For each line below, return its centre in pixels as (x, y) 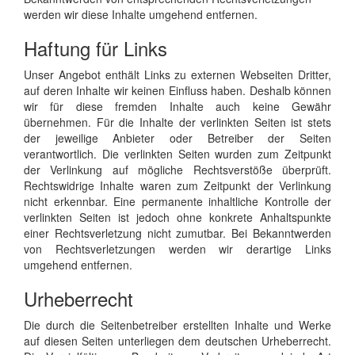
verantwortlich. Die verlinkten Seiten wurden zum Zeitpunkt (177, 153)
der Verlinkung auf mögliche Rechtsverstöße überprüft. (177, 169)
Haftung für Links (95, 48)
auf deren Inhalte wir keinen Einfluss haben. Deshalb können (177, 90)
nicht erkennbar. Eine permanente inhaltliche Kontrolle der (177, 201)
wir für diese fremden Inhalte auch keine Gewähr (177, 106)
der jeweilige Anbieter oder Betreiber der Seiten (177, 137)
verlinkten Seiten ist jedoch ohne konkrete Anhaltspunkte (177, 217)
